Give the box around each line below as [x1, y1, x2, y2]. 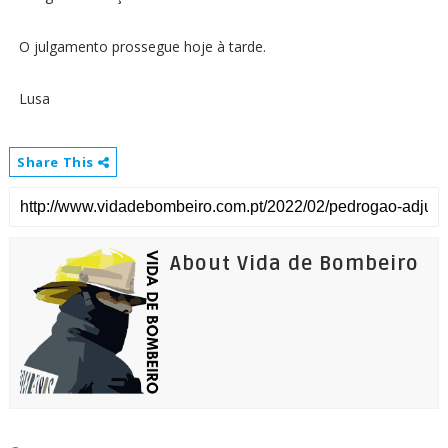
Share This [16, 152, 98, 171]
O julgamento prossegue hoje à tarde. [18, 36, 266, 56]
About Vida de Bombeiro [169, 251, 419, 276]
